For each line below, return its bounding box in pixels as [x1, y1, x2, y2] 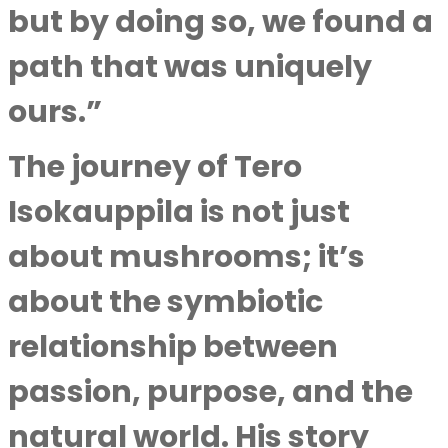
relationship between [8, 326, 338, 368]
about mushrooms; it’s [8, 236, 365, 278]
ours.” [8, 91, 102, 133]
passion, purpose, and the [8, 371, 413, 413]
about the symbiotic [8, 281, 323, 323]
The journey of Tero [8, 146, 302, 188]
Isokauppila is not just [8, 191, 350, 233]
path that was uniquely [8, 46, 372, 88]
